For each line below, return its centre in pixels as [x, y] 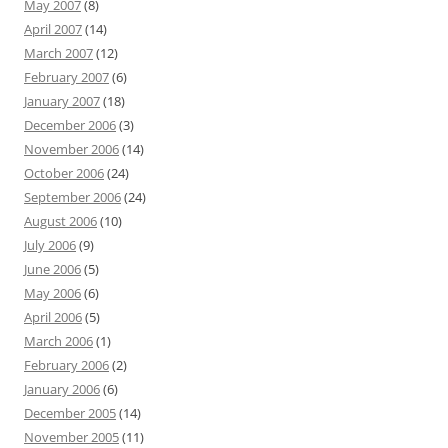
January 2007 [62, 101]
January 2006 [62, 389]
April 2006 [53, 317]
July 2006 [50, 245]
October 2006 [64, 173]
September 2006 [72, 197]
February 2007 [66, 77]
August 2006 [60, 221]
